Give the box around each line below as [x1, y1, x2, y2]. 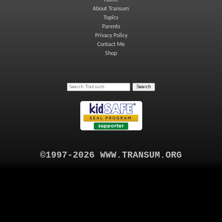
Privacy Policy [95, 33, 127, 39]
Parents [102, 24, 120, 30]
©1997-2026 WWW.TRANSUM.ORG [40, 150, 182, 161]
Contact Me [97, 42, 125, 48]
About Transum [93, 6, 129, 12]
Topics [104, 15, 118, 21]
